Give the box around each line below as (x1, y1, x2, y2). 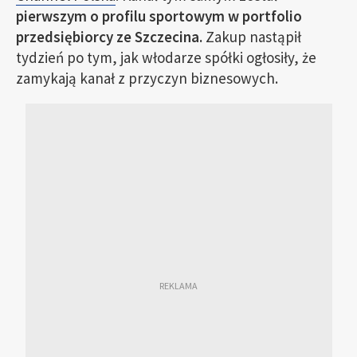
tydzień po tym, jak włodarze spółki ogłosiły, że (16, 48, 316, 68)
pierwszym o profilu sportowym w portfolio (16, 6, 302, 26)
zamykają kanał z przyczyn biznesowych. (16, 69, 278, 88)
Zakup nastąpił (202, 27, 301, 47)
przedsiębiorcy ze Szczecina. (16, 27, 202, 47)
